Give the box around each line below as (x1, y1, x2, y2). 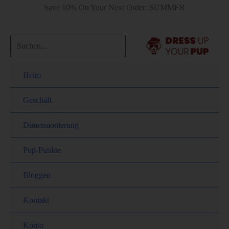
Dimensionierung (23, 121, 79, 130)
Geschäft (23, 96, 52, 105)
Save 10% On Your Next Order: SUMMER (44, 3, 185, 12)
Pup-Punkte (23, 146, 61, 155)
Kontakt (23, 196, 49, 205)
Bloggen (23, 171, 51, 180)
